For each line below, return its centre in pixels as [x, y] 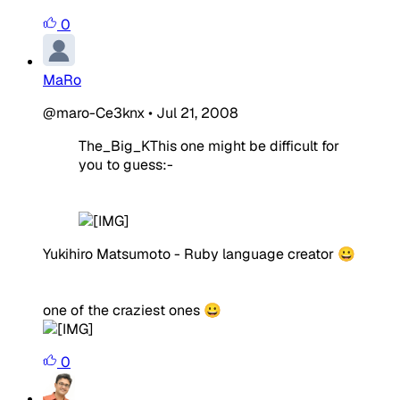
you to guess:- [126, 164]
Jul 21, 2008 [197, 112]
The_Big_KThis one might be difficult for [209, 146]
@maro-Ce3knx [94, 112]
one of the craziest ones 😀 [132, 310]
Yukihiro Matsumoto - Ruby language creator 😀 [199, 254]
